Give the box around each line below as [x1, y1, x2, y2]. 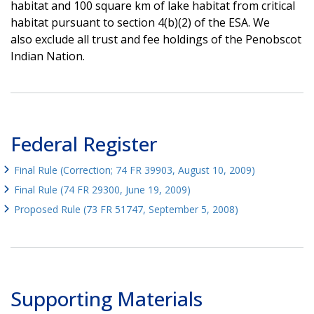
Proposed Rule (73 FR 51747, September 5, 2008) [14, 202, 238, 216]
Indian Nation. [11, 48, 85, 64]
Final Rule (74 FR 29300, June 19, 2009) [14, 182, 191, 196]
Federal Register [11, 130, 157, 157]
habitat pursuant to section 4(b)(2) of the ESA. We [11, 14, 270, 30]
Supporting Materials [11, 285, 203, 312]
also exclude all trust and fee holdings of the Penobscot [11, 31, 301, 47]
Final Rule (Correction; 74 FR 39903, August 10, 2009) [14, 163, 255, 177]
